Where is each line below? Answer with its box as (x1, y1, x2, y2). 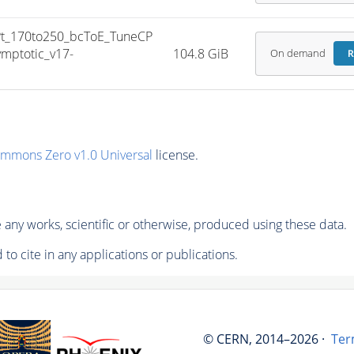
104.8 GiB (173, 44, 229, 62)
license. (152, 146, 198, 164)
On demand (269, 47, 326, 61)
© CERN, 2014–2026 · (202, 330, 325, 348)
